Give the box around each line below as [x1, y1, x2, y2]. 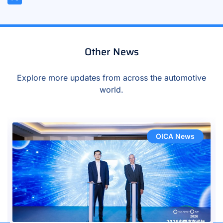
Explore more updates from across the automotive [17, 73, 206, 83]
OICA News [156, 132, 195, 141]
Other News [84, 44, 139, 60]
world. [100, 85, 123, 95]
